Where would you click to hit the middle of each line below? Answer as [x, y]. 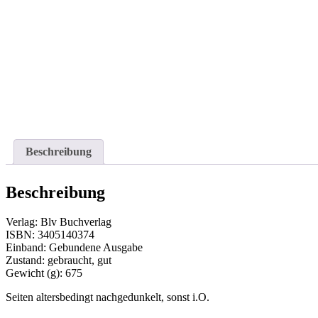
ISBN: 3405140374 [50, 235]
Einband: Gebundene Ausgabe [74, 248]
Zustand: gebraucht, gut [59, 261]
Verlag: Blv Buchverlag [59, 222]
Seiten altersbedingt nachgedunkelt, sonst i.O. [108, 297]
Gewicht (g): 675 [44, 273]
